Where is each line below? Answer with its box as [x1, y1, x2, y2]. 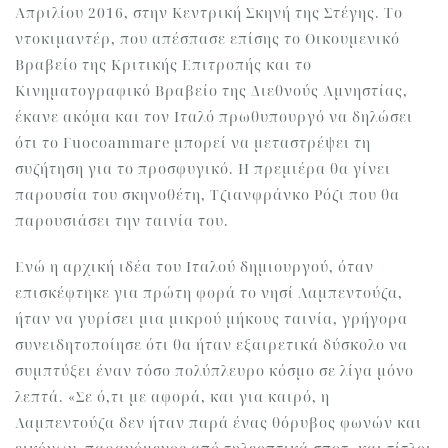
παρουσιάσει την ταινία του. [15, 211, 229, 230]
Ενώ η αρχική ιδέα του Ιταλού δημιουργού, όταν [15, 257, 374, 276]
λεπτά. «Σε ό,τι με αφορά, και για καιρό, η [15, 387, 330, 406]
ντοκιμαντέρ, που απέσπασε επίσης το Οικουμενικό [15, 29, 400, 48]
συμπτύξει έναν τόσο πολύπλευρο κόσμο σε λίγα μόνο [15, 361, 414, 380]
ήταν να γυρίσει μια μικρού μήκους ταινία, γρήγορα [15, 309, 408, 328]
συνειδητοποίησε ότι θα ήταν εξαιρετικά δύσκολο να [15, 335, 408, 354]
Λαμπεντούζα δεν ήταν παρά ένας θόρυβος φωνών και [15, 413, 422, 432]
